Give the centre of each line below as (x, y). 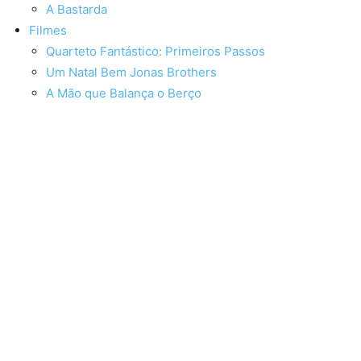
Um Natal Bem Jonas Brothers (131, 73)
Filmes (48, 31)
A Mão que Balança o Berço (124, 93)
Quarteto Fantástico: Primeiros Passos (156, 52)
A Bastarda (77, 10)
